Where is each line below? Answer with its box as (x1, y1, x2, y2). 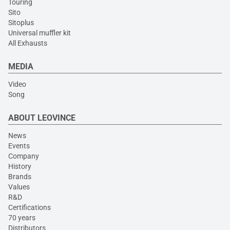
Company (8, 152, 39, 161)
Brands (8, 172, 31, 181)
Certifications (8, 203, 51, 212)
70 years (8, 214, 35, 222)
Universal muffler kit (8, 29, 71, 37)
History (8, 162, 31, 171)
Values (8, 183, 30, 191)
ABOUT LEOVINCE (8, 113, 75, 123)
